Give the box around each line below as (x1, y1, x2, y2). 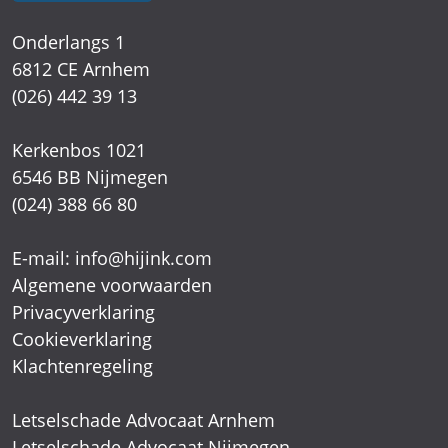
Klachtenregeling (12, 390, 153, 415)
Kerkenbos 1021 (12, 174, 146, 199)
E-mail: (12, 282, 75, 307)
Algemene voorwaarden (12, 309, 212, 334)
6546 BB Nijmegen (12, 201, 168, 226)
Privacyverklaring (12, 336, 155, 361)
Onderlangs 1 (12, 66, 125, 91)
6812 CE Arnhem (12, 93, 150, 118)
